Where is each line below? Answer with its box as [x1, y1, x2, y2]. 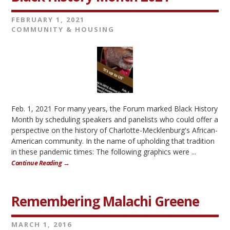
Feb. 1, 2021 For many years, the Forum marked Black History [11, 104, 218, 113]
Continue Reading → [11, 159, 70, 167]
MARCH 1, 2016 [11, 220, 72, 229]
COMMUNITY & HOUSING [11, 25, 115, 34]
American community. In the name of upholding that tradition [11, 136, 215, 146]
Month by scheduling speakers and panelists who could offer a [11, 114, 219, 124]
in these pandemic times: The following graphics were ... [11, 147, 197, 157]
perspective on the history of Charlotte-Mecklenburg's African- [11, 125, 218, 135]
